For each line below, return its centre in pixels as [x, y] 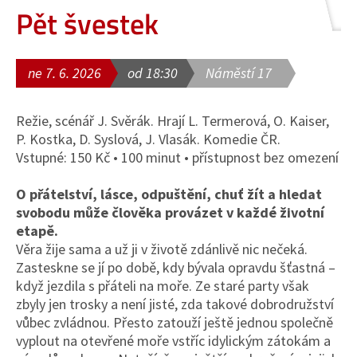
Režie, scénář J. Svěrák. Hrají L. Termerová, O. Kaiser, [173, 121]
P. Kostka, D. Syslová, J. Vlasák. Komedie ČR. [148, 139]
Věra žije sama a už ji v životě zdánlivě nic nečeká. [162, 249]
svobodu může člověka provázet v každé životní [170, 212]
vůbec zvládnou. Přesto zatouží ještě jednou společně [175, 322]
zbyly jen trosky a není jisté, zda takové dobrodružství [175, 304]
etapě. [37, 231]
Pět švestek [87, 24]
